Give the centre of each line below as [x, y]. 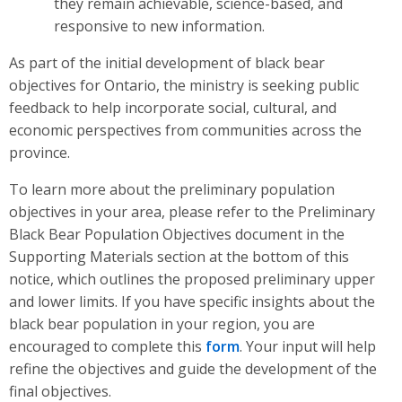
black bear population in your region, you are [162, 324]
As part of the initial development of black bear [167, 63]
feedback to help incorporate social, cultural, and [173, 108]
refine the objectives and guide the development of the [193, 369]
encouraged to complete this [107, 347]
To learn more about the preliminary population [172, 190]
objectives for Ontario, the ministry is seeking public [184, 86]
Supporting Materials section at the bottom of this [179, 257]
